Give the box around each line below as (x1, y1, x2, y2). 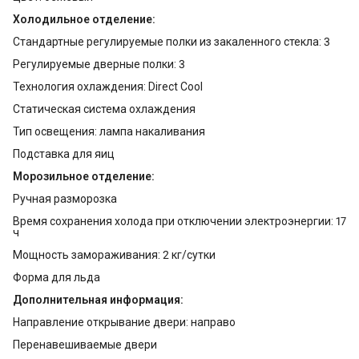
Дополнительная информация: (13, 293, 184, 307)
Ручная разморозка (13, 192, 117, 206)
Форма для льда (13, 271, 100, 284)
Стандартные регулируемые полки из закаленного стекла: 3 (13, 35, 330, 49)
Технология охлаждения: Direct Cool (13, 80, 203, 94)
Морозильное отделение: (13, 170, 155, 184)
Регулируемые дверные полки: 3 (13, 58, 185, 71)
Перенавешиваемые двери (13, 338, 157, 352)
